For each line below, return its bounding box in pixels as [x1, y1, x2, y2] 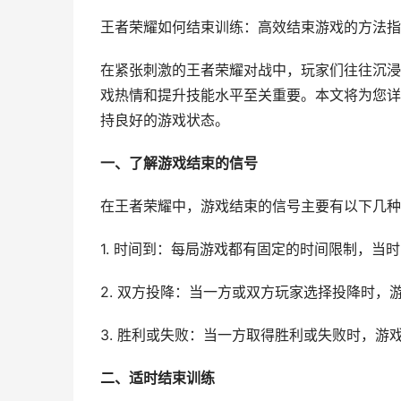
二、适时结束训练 [100, 370, 215, 387]
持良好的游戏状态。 [100, 112, 229, 129]
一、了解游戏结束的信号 [100, 155, 258, 172]
